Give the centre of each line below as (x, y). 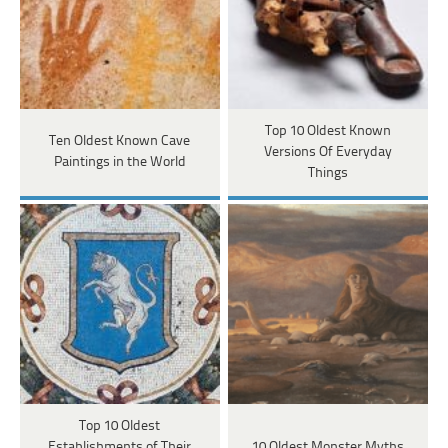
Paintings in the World (119, 163)
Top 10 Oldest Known (327, 131)
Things (327, 173)
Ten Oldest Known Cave (120, 142)
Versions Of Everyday (327, 152)
